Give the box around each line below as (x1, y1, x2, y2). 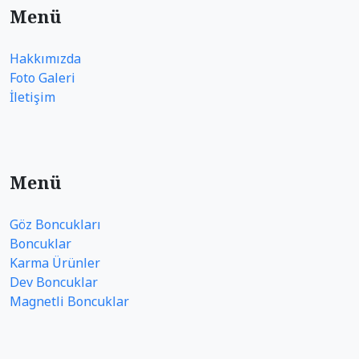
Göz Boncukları (10, 215, 101, 233)
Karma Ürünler (10, 253, 100, 272)
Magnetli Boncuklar (10, 292, 129, 310)
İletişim (10, 87, 55, 106)
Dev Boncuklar (10, 272, 98, 291)
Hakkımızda (10, 49, 81, 67)
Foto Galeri (10, 68, 75, 87)
